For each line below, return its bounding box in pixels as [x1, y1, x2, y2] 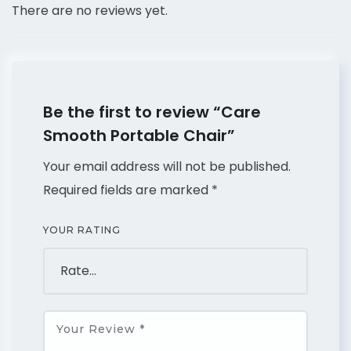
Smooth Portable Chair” [43, 124, 235, 147]
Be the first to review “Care [43, 100, 261, 123]
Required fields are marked [43, 180, 212, 199]
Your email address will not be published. [43, 157, 291, 175]
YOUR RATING [43, 223, 121, 236]
